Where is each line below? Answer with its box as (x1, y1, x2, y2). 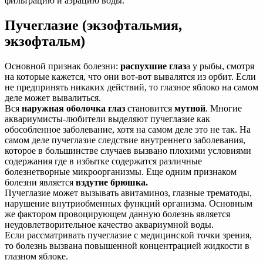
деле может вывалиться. (5, 92, 101, 103)
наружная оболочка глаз (22, 103, 125, 113)
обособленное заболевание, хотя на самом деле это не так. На (5, 124, 251, 134)
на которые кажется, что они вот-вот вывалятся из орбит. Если (5, 71, 256, 82)
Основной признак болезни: (5, 60, 120, 71)
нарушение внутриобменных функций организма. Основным (5, 198, 252, 208)
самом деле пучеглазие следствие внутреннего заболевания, (5, 134, 245, 145)
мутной (174, 103, 205, 113)
